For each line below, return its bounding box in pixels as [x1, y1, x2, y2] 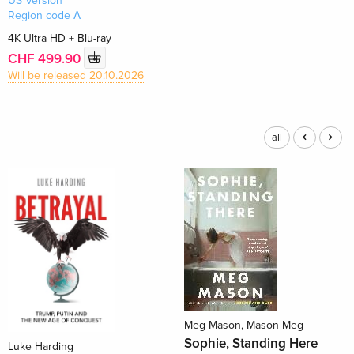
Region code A [8, 9, 81, 23]
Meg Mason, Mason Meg [183, 318, 303, 333]
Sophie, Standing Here [183, 335, 318, 352]
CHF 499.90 [8, 50, 85, 67]
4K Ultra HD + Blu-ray [8, 32, 112, 46]
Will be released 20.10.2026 [8, 69, 145, 83]
